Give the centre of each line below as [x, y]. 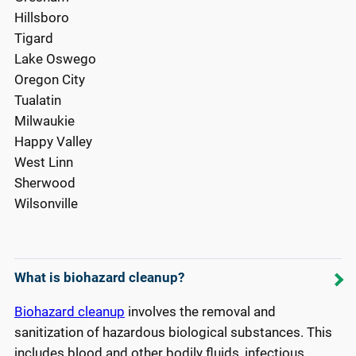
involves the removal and [200, 311]
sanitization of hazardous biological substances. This [173, 332]
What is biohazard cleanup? [99, 278]
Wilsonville [46, 204]
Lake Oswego [55, 59]
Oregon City [50, 80]
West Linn [44, 163]
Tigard [34, 39]
